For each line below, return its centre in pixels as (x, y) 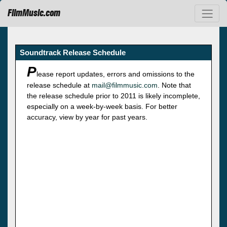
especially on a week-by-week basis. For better (102, 106)
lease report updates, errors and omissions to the (116, 74)
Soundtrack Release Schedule (73, 52)
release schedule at (59, 85)
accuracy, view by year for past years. (87, 117)
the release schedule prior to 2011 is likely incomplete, (113, 96)
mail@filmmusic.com (125, 85)
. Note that (174, 85)
